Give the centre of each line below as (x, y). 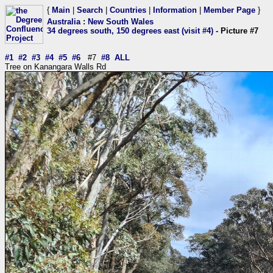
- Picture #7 (236, 31)
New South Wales (121, 22)
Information (175, 10)
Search (90, 10)
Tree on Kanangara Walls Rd (55, 67)
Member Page (229, 10)
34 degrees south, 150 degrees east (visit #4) (130, 31)
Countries (128, 10)
